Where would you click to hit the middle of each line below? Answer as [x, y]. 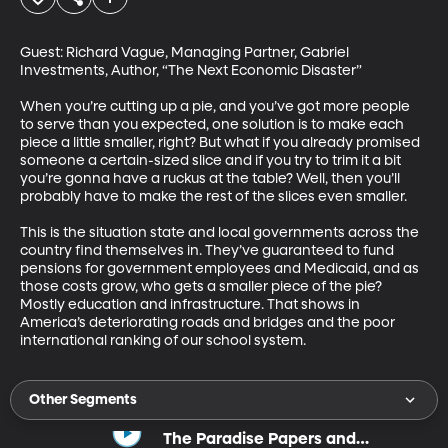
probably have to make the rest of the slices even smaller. [215, 196]
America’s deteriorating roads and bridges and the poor [209, 322]
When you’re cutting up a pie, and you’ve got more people [216, 106]
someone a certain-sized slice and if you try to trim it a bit [212, 160]
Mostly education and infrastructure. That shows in [191, 304]
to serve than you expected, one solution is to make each [213, 124]
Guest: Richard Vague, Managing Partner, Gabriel [186, 52]
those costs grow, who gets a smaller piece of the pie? [202, 286]
